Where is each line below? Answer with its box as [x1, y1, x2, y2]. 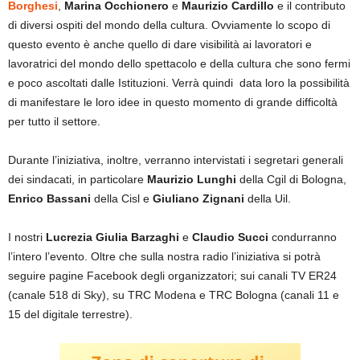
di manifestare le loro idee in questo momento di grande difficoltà [8, 96, 337, 109]
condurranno [272, 231, 337, 244]
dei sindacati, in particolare [8, 173, 147, 186]
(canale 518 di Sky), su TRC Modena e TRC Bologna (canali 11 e [8, 288, 339, 302]
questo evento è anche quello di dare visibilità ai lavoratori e [8, 38, 312, 51]
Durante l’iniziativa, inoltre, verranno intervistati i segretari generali [8, 153, 343, 167]
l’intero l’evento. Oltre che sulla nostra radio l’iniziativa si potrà [8, 250, 321, 264]
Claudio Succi [192, 231, 272, 244]
